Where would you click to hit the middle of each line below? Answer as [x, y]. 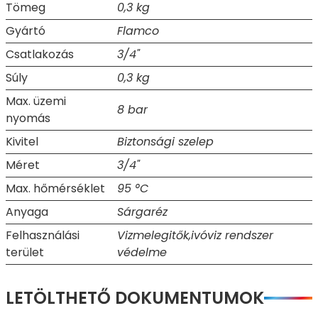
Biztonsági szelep [165, 142]
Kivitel [22, 142]
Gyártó [26, 31]
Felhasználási [43, 235]
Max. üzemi [36, 101]
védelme [142, 252]
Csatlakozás [40, 54]
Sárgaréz [142, 212]
